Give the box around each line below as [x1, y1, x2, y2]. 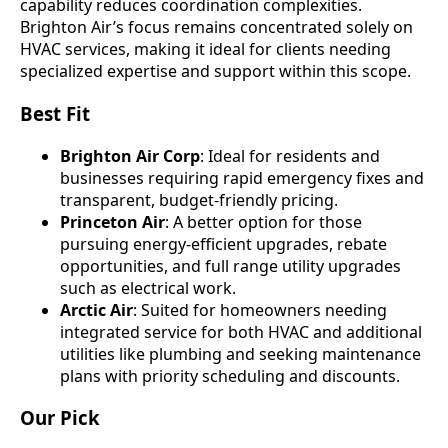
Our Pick [20, 405, 100, 431]
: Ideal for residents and [200, 144, 380, 167]
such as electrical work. [60, 276, 236, 299]
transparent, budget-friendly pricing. [60, 188, 338, 211]
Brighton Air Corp [60, 144, 200, 167]
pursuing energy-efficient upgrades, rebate [60, 232, 387, 255]
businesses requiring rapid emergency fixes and [60, 166, 424, 189]
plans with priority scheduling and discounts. [60, 364, 400, 387]
